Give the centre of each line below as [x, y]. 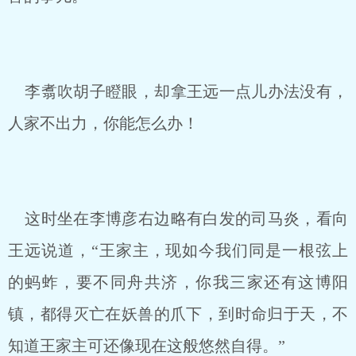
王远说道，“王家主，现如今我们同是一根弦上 [178, 250]
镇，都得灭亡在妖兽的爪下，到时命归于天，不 [178, 314]
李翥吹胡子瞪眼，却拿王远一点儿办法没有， [178, 91]
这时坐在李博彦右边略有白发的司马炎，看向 [178, 219]
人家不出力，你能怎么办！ [103, 123]
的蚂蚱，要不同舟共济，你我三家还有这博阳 [178, 282]
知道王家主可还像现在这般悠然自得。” [147, 346]
